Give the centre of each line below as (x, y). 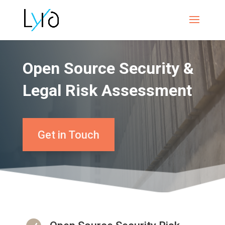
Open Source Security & (108, 68)
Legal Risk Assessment (107, 90)
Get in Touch (68, 135)
